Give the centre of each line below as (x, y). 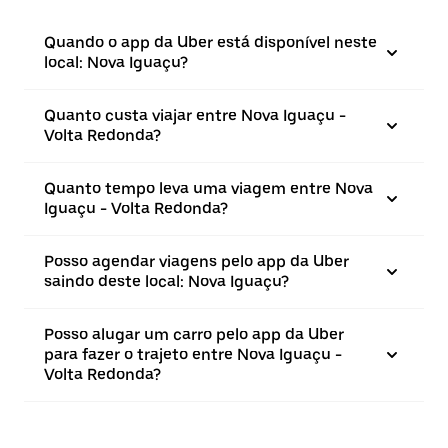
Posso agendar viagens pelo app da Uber (196, 261)
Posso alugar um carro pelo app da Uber (194, 334)
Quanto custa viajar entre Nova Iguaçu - (195, 115)
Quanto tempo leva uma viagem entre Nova (208, 188)
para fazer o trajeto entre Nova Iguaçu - (193, 354)
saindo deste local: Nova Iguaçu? (166, 281)
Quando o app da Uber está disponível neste (210, 42)
